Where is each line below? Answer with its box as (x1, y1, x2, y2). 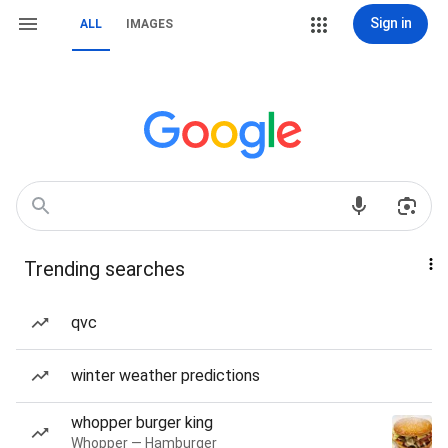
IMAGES (126, 17, 173, 31)
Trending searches (24, 257, 185, 281)
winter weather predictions (71, 366, 260, 385)
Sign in (369, 15, 412, 31)
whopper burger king (71, 413, 213, 432)
